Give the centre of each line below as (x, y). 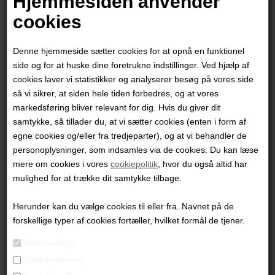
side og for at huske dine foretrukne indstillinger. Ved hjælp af (131, 65)
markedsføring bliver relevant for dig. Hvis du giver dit (117, 108)
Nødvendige (50, 243)
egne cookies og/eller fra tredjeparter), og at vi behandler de (130, 136)
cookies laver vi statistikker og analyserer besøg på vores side (134, 79)
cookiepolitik (134, 164)
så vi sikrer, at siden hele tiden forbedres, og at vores (116, 94)
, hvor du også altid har (203, 164)
